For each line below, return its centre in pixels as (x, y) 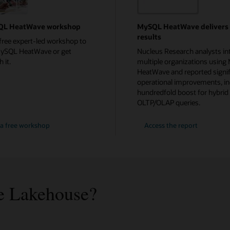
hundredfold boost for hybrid (183, 92)
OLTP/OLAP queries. (169, 102)
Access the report (171, 126)
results (149, 37)
